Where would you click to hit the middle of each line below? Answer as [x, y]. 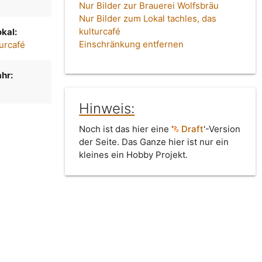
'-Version [222, 129]
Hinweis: [107, 109]
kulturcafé [100, 32]
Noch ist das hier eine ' [126, 129]
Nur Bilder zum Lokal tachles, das [148, 19]
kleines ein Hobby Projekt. [134, 155]
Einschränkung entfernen [132, 44]
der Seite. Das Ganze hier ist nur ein [154, 142]
